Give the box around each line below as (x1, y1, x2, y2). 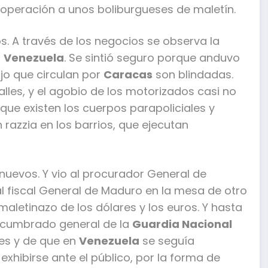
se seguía (139, 233, 194, 248)
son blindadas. (153, 67, 233, 83)
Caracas (103, 67, 153, 83)
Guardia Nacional (132, 216, 232, 232)
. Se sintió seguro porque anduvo (64, 50, 240, 66)
